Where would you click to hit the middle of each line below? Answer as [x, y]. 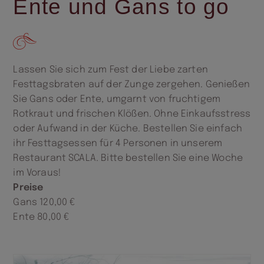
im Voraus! [37, 173]
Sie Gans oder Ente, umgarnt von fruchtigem [117, 99]
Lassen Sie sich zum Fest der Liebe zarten [110, 70]
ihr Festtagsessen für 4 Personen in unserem [118, 143]
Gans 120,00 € [44, 202]
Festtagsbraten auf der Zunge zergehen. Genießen [131, 84]
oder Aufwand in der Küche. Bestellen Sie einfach [128, 128]
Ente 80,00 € [41, 217]
